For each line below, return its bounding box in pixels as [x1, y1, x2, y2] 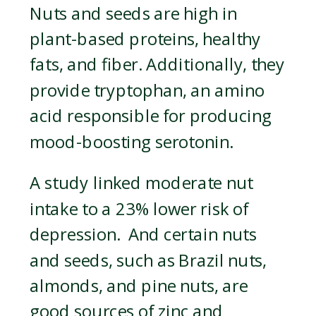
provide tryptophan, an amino [30, 79, 265, 102]
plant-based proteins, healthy [30, 28, 261, 51]
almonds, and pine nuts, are [30, 274, 248, 298]
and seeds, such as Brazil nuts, [30, 249, 267, 272]
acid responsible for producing [30, 104, 272, 128]
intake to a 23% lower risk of [30, 197, 249, 221]
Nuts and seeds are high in [30, 2, 237, 25]
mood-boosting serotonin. [30, 130, 237, 154]
